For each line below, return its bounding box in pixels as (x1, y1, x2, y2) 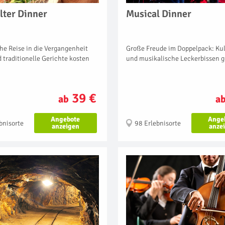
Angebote (51, 115, 80, 124)
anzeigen (51, 122, 79, 131)
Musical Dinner (126, 7, 191, 20)
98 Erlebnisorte (135, 119, 181, 128)
